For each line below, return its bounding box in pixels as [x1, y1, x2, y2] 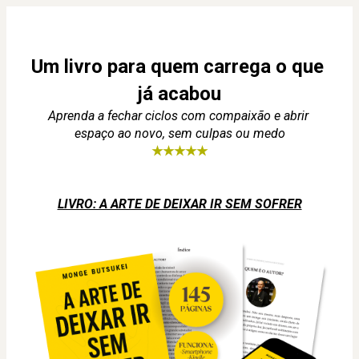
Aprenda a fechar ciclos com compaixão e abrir [47, 108, 309, 123]
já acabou [138, 83, 221, 105]
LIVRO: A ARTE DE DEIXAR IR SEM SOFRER [57, 196, 302, 212]
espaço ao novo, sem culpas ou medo [74, 126, 285, 141]
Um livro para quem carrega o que [31, 55, 324, 78]
